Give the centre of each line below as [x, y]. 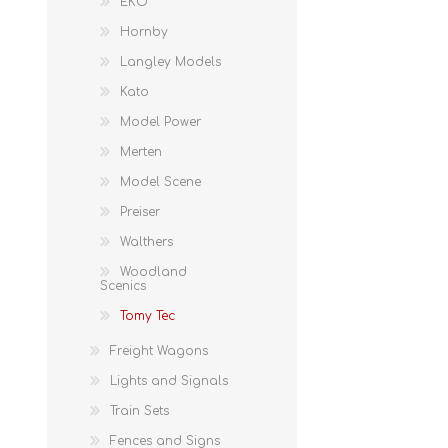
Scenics [123, 285]
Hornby [144, 31]
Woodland [153, 271]
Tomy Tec [147, 315]
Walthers [146, 241]
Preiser [140, 211]
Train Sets [139, 410]
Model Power [160, 121]
